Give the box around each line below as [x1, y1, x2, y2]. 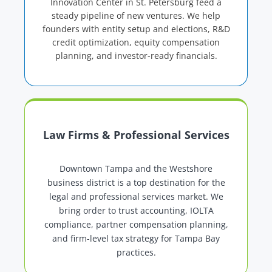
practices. [116, 246, 156, 259]
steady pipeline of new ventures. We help [52, 10, 220, 22]
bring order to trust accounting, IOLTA [58, 205, 214, 217]
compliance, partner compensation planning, [44, 219, 228, 231]
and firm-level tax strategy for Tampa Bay [52, 233, 220, 245]
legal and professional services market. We [49, 191, 223, 203]
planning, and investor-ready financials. [55, 50, 217, 62]
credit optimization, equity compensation [52, 36, 220, 49]
